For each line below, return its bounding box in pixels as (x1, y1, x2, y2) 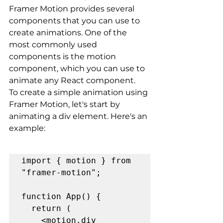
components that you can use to (9, 16, 142, 26)
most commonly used (9, 40, 99, 50)
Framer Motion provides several (9, 4, 136, 14)
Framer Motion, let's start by (9, 100, 122, 110)
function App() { (21, 192, 101, 202)
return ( (21, 204, 31, 214)
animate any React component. (9, 76, 135, 86)
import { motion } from (21, 156, 131, 166)
